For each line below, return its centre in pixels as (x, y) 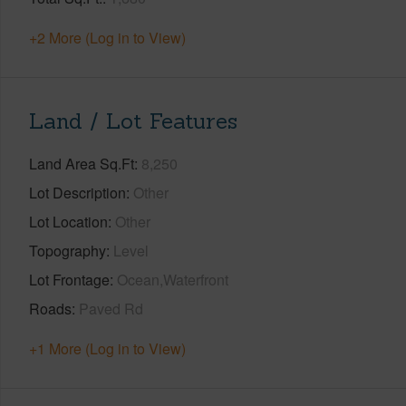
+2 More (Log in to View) (107, 37)
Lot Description (77, 192)
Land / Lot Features (133, 121)
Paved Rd (111, 308)
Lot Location (68, 221)
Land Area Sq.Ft (82, 163)
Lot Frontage (69, 279)
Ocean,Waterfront (173, 279)
